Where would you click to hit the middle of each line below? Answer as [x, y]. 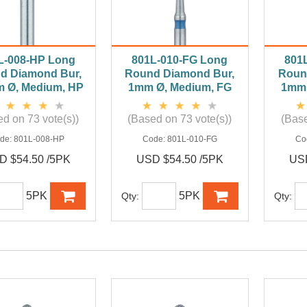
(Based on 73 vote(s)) [180, 119]
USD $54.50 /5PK [180, 160]
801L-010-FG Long [180, 60]
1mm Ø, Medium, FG [180, 88]
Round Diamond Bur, [180, 74]
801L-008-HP [39, 139]
